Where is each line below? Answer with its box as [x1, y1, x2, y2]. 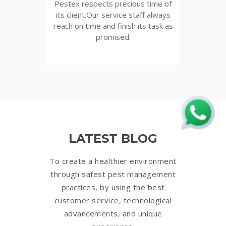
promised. [95, 31, 131, 42]
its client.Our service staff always [55, 9, 171, 20]
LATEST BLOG [69, 131, 157, 146]
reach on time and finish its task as [53, 20, 173, 31]
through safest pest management [50, 168, 176, 179]
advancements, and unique [64, 208, 162, 218]
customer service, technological [54, 195, 172, 205]
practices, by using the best [61, 182, 165, 192]
